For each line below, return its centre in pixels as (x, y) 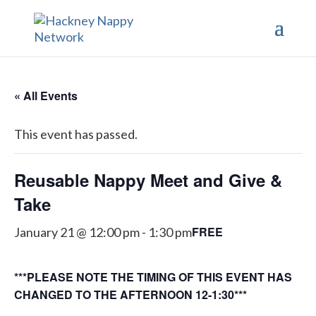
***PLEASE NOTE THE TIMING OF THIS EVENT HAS (153, 277)
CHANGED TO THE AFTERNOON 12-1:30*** (130, 294)
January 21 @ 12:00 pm (77, 232)
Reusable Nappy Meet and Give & (148, 180)
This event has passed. (76, 134)
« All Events (46, 96)
